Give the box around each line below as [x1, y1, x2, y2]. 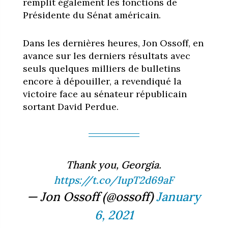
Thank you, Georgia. [66, 158, 162, 171]
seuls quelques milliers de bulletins [22, 62, 181, 74]
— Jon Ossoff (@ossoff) [27, 188, 157, 205]
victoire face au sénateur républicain [22, 88, 187, 100]
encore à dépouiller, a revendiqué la [22, 75, 182, 87]
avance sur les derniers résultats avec [22, 49, 190, 62]
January [156, 188, 201, 205]
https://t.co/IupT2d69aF [54, 173, 174, 186]
